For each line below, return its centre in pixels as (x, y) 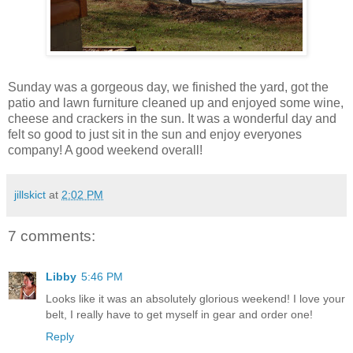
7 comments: (52, 236)
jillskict (30, 194)
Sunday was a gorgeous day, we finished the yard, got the (168, 87)
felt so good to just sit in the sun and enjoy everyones (155, 134)
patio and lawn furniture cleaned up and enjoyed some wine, (176, 102)
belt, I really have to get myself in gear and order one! (179, 315)
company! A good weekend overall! (105, 150)
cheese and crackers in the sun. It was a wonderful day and (172, 118)
